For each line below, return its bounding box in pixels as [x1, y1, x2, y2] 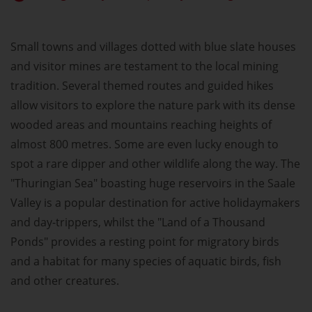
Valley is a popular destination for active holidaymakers [10, 195, 300, 211]
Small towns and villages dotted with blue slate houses [10, 39, 296, 55]
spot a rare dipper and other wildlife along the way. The [10, 156, 300, 172]
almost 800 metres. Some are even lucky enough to [10, 136, 279, 153]
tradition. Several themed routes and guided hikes [10, 78, 274, 94]
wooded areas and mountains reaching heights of [10, 117, 272, 133]
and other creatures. [10, 273, 119, 289]
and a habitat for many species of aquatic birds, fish [10, 253, 281, 270]
